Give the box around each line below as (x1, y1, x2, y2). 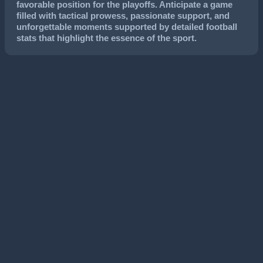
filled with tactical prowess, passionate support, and (16, 11, 230, 21)
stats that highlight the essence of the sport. (16, 33, 197, 43)
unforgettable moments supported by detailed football (16, 22, 237, 32)
